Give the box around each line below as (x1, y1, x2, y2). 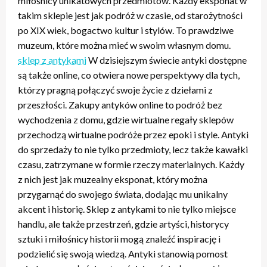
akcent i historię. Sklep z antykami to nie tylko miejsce (18, 203, 236, 215)
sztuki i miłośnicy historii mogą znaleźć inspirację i (18, 233, 221, 245)
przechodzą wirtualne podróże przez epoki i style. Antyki (18, 129, 249, 141)
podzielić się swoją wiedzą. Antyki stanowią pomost (18, 248, 228, 260)
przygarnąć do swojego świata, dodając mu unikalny (18, 188, 228, 200)
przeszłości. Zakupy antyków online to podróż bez (18, 99, 222, 111)
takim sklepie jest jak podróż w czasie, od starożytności (18, 10, 243, 21)
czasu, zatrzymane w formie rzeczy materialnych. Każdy (18, 159, 244, 170)
